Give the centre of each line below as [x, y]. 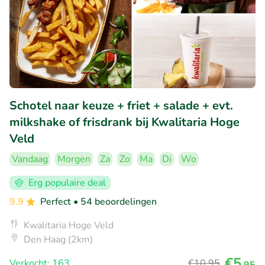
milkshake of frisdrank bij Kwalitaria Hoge [125, 122]
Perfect [57, 201]
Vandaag [30, 159]
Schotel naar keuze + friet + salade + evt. [121, 105]
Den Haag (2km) [58, 239]
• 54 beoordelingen [115, 201]
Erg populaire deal [67, 182]
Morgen [74, 159]
